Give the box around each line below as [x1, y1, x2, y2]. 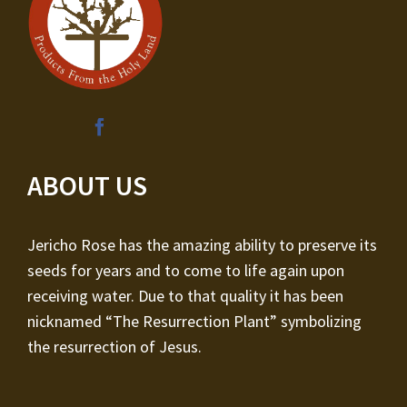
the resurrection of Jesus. [26, 336, 202, 358]
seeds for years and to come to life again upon [26, 260, 344, 282]
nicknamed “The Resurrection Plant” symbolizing [26, 311, 362, 333]
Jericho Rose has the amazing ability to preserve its [26, 234, 377, 256]
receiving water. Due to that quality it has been [26, 285, 343, 307]
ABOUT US [26, 168, 147, 203]
